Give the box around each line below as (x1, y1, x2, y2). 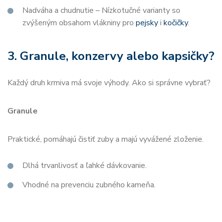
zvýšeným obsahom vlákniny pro (22, 17, 136, 28)
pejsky (136, 17, 158, 28)
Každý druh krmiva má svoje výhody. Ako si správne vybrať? (7, 77, 211, 88)
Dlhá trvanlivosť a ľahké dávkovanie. (22, 160, 147, 171)
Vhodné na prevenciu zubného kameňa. (22, 179, 156, 190)
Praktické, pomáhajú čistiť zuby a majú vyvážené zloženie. (7, 133, 204, 145)
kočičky (164, 17, 188, 28)
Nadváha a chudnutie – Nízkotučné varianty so (22, 4, 180, 16)
